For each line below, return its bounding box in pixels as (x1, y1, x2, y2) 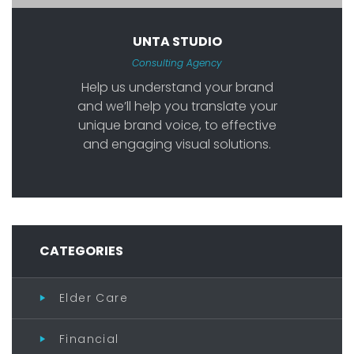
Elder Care (59, 289, 128, 306)
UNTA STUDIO (132, 32, 222, 51)
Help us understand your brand (81, 77, 273, 96)
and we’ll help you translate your (77, 96, 277, 115)
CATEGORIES (40, 241, 123, 260)
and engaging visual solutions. (83, 134, 271, 153)
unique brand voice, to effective (77, 115, 277, 134)
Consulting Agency (132, 55, 222, 70)
